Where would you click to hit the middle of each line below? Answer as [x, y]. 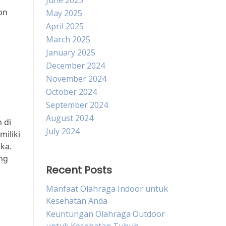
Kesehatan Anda [77, 201]
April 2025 [65, 26]
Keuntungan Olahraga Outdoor [105, 214]
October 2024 [71, 92]
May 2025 [64, 13]
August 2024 [70, 118]
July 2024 [63, 131]
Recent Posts [79, 170]
